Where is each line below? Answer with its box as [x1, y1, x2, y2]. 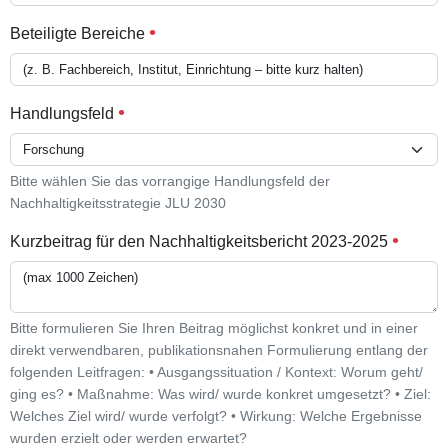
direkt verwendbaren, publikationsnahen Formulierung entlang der [9, 341, 428, 358]
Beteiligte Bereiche [9, 24, 149, 42]
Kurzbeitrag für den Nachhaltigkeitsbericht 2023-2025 [9, 232, 392, 250]
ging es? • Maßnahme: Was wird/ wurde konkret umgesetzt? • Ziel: [9, 385, 431, 402]
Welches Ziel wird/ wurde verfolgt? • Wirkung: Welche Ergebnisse [9, 407, 422, 424]
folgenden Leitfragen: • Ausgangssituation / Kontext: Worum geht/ [9, 363, 423, 380]
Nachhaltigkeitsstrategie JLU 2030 [9, 194, 226, 211]
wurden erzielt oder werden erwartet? [9, 429, 247, 446]
